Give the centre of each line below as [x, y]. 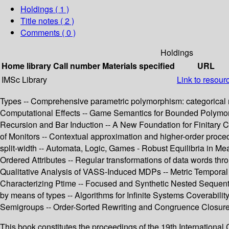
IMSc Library [24, 80]
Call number [77, 66]
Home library [26, 66]
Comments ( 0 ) [48, 33]
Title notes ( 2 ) [47, 21]
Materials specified [139, 66]
